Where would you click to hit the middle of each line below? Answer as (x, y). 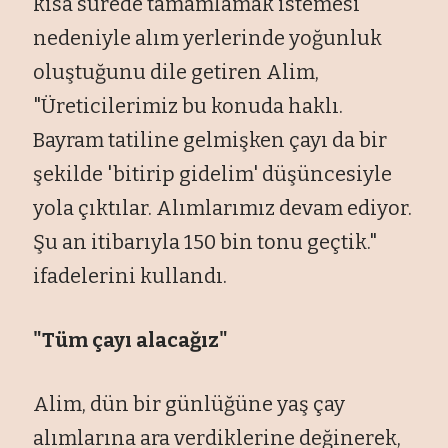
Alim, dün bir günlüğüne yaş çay (189, 403)
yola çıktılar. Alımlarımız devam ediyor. (223, 207)
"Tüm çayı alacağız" (131, 339)
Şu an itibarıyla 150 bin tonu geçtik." (205, 241)
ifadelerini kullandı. (130, 275)
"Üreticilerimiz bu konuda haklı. (188, 105)
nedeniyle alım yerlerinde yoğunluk (208, 37)
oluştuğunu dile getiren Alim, (176, 71)
